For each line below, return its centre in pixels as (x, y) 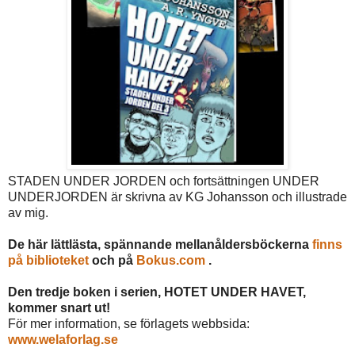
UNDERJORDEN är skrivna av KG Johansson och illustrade (177, 197)
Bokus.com (171, 260)
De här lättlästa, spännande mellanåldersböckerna (160, 244)
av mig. (28, 212)
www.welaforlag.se (63, 339)
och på (114, 260)
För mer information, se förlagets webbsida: (129, 323)
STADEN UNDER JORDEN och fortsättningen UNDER (164, 181)
